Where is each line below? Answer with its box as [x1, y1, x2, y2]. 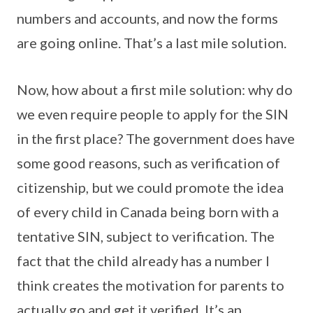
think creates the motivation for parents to [17, 276, 284, 293]
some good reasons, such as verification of [17, 154, 280, 171]
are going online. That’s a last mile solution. [17, 34, 286, 51]
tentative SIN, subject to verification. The [17, 227, 275, 245]
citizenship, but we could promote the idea [17, 178, 284, 196]
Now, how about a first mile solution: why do [17, 80, 293, 98]
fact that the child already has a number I [17, 252, 270, 269]
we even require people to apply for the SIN [17, 105, 289, 122]
